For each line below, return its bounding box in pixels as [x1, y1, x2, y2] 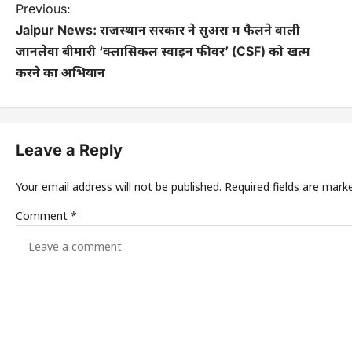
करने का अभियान [16, 64, 105, 80]
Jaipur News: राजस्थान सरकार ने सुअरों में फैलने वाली [16, 21, 300, 38]
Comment [16, 207, 71, 223]
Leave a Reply [16, 140, 123, 159]
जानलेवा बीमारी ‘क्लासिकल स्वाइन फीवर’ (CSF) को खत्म [16, 42, 310, 59]
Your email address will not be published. [16, 178, 222, 194]
